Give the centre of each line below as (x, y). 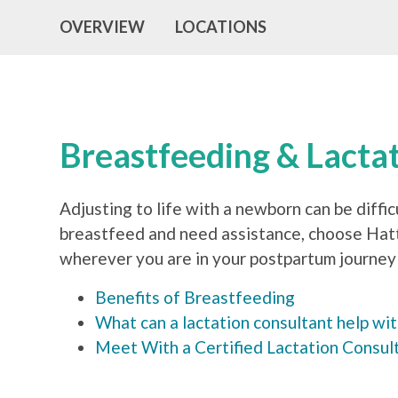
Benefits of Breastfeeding (195, 298)
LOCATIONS (221, 27)
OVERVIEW (103, 27)
